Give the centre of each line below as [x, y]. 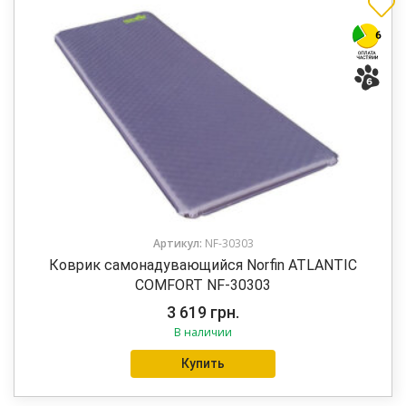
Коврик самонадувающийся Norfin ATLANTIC [203, 266]
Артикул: [179, 244]
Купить [203, 364]
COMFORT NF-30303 [203, 285]
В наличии [203, 333]
